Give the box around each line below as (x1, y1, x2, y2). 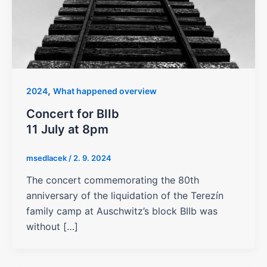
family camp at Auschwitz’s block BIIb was (26, 205, 218, 218)
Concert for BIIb (26, 106, 119, 121)
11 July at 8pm (26, 122, 108, 136)
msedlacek (26, 153, 69, 163)
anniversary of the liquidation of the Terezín (26, 190, 223, 202)
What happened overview (53, 85, 157, 96)
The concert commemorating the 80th (26, 174, 199, 187)
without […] (26, 221, 78, 233)
